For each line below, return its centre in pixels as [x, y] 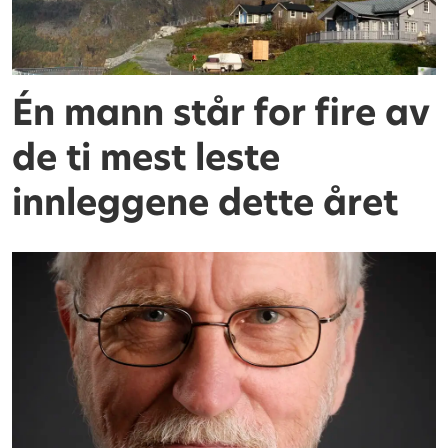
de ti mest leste [146, 157]
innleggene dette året [205, 202]
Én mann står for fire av [221, 112]
